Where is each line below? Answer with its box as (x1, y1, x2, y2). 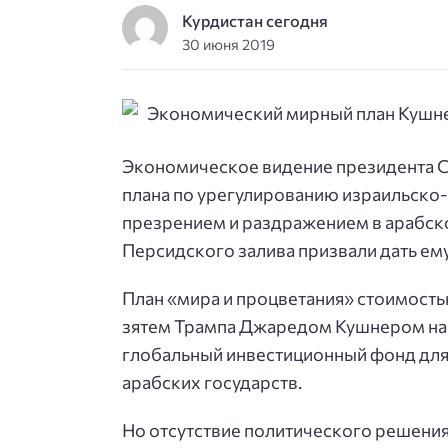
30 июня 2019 (182, 35, 276, 54)
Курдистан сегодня (182, 11, 329, 31)
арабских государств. (122, 371, 302, 394)
